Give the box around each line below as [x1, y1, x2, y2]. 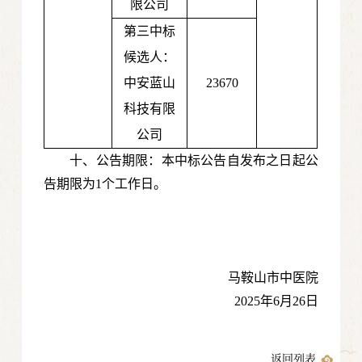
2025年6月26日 [234, 294, 318, 309]
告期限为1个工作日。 [44, 177, 167, 192]
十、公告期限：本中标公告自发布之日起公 [69, 154, 318, 168]
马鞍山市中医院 [227, 271, 318, 285]
